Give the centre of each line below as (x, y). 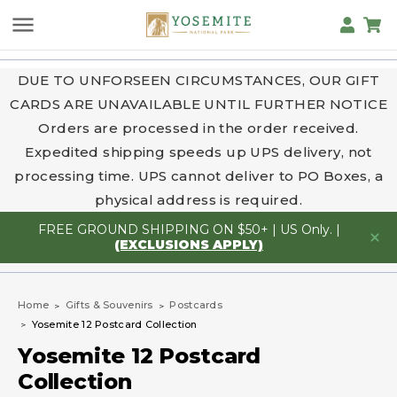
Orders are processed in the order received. (198, 128)
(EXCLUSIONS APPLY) (189, 245)
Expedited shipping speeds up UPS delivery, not (198, 152)
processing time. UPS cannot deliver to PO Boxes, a (198, 176)
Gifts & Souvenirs (109, 305)
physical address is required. (198, 200)
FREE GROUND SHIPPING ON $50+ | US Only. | (189, 230)
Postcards (196, 305)
